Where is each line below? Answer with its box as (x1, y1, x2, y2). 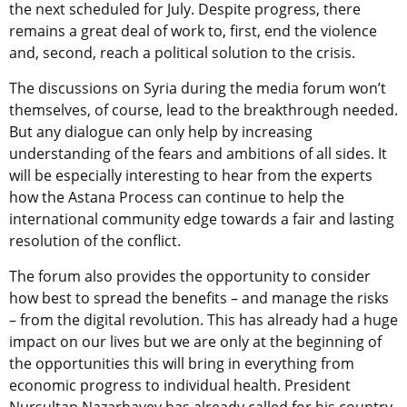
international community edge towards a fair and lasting (9, 209, 394, 230)
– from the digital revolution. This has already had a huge (9, 310, 398, 331)
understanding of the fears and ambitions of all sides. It (9, 144, 387, 164)
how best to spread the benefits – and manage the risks (9, 288, 389, 309)
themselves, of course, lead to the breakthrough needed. (9, 100, 398, 121)
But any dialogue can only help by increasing (9, 122, 313, 143)
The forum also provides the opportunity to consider (9, 266, 371, 287)
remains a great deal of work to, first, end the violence (9, 21, 377, 42)
